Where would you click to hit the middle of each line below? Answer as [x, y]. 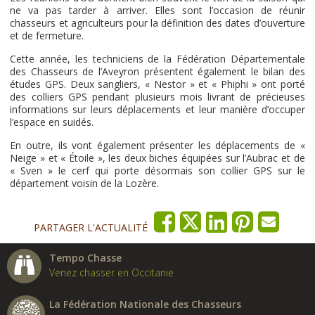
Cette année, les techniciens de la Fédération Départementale [157, 59]
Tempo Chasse [85, 258]
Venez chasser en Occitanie [111, 272]
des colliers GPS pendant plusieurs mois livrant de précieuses [157, 97]
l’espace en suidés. [52, 122]
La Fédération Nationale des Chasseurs [145, 304]
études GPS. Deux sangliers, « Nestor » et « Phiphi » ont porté [157, 84]
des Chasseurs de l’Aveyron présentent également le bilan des [157, 71]
